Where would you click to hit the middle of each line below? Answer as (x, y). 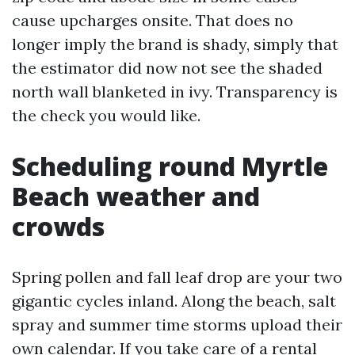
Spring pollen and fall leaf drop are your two (177, 277)
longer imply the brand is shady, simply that (175, 44)
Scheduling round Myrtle (170, 166)
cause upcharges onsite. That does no (153, 20)
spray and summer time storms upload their (177, 324)
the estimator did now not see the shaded (167, 68)
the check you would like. (106, 115)
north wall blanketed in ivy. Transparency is (175, 92)
